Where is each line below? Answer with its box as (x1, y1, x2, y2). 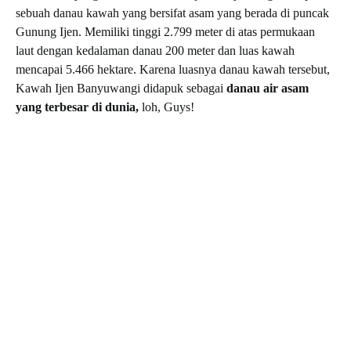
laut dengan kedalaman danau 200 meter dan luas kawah (16, 44, 295, 57)
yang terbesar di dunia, (16, 100, 139, 114)
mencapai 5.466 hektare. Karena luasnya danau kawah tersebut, (16, 63, 330, 76)
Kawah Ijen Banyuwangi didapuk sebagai (16, 81, 226, 95)
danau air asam (226, 81, 309, 95)
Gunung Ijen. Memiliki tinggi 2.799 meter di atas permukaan (16, 25, 315, 38)
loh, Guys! (139, 100, 194, 114)
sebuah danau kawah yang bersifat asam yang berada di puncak (16, 6, 329, 20)
